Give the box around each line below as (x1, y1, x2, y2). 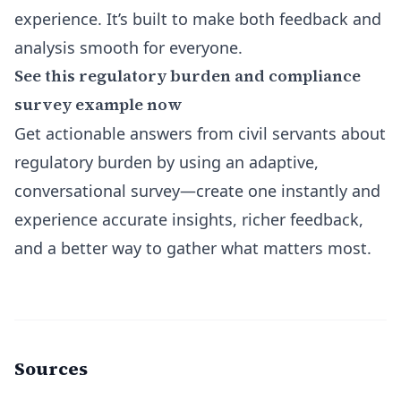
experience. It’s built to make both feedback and (14, 8, 381, 30)
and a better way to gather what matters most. (14, 237, 371, 259)
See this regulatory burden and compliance (14, 64, 361, 87)
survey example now (14, 93, 183, 115)
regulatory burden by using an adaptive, (14, 151, 319, 173)
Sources (14, 356, 88, 381)
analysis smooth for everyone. (14, 37, 243, 58)
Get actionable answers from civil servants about (14, 123, 386, 144)
